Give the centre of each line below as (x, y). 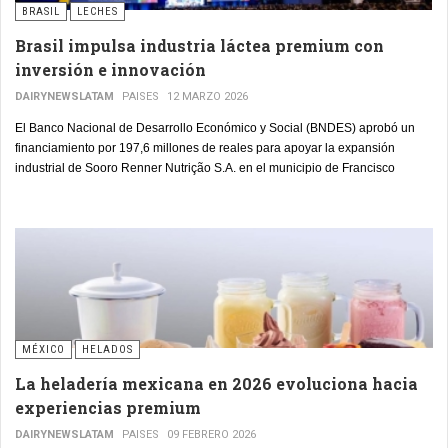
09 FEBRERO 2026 (211, 435)
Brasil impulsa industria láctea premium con (199, 46)
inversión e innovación (110, 70)
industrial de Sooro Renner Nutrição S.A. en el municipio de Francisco (205, 168)
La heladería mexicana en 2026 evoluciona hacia (216, 384)
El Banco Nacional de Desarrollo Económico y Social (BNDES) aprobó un (215, 128)
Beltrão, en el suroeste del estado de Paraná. (137, 188)
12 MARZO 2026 (207, 97)
